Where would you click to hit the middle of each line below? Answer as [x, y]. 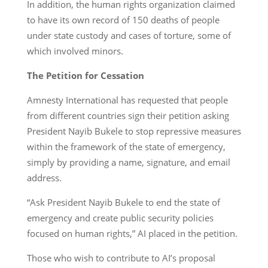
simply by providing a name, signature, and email [128, 162]
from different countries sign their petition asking [128, 115]
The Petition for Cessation [85, 75]
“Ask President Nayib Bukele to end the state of [123, 202]
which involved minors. [75, 51]
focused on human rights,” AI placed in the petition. [132, 233]
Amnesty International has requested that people [127, 100]
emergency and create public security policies [120, 217]
